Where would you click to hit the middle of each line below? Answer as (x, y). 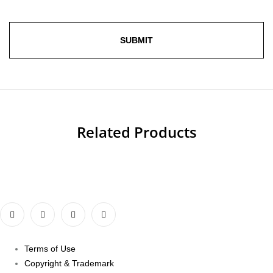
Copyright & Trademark (69, 264)
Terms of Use (50, 249)
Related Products (136, 132)
